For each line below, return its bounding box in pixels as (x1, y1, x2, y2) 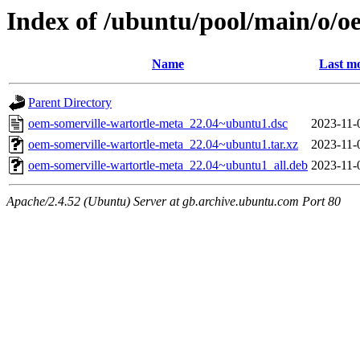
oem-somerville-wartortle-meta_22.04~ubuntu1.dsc (28, 117, 288, 131)
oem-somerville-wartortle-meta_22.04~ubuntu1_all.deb (28, 158, 308, 173)
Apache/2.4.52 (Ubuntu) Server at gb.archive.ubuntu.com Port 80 (6, 194, 341, 209)
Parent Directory (28, 96, 112, 110)
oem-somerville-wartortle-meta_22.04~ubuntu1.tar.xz (28, 137, 298, 152)
